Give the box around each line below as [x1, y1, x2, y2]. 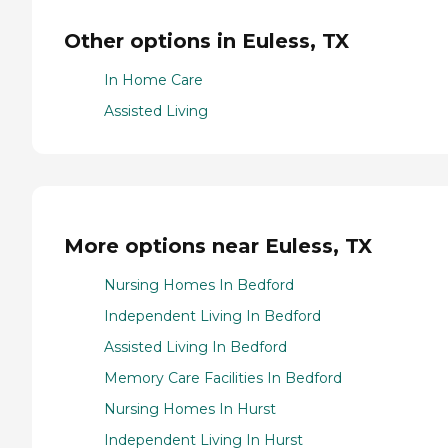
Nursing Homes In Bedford [104, 275, 294, 294]
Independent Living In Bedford [104, 306, 321, 325]
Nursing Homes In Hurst [104, 399, 276, 418]
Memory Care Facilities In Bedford [104, 368, 342, 387]
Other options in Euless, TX [64, 28, 349, 53]
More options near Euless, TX [64, 234, 372, 259]
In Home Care [104, 70, 203, 89]
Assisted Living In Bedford [104, 337, 287, 356]
